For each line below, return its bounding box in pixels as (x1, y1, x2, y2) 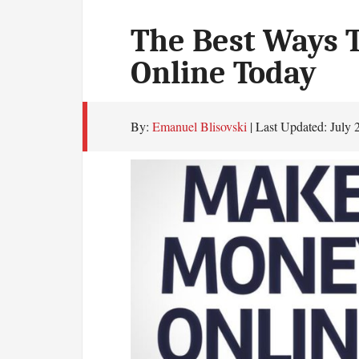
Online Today (131, 54, 317, 91)
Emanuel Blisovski (152, 118, 247, 135)
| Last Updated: (247, 118, 330, 135)
